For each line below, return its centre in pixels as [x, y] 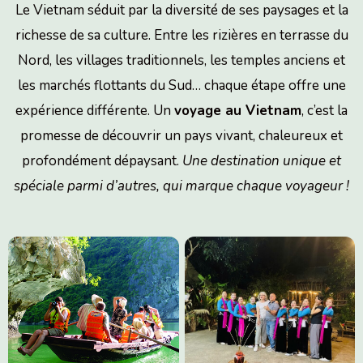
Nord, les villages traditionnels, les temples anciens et [181, 61]
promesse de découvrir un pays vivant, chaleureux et [181, 136]
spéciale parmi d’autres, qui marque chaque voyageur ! [181, 186]
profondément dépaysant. [102, 161]
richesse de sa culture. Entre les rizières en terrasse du [181, 36]
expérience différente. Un [95, 111]
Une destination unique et [262, 161]
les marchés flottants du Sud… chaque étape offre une [181, 86]
